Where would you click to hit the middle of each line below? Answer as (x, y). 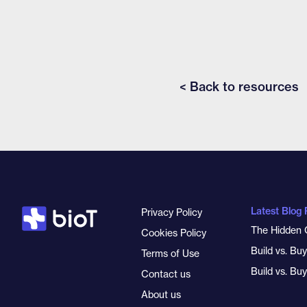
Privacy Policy (172, 212)
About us (161, 294)
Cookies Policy (174, 233)
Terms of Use (170, 253)
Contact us (166, 274)
